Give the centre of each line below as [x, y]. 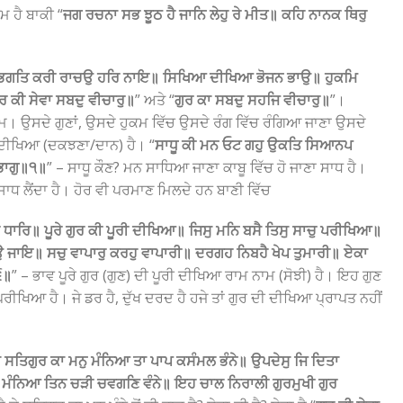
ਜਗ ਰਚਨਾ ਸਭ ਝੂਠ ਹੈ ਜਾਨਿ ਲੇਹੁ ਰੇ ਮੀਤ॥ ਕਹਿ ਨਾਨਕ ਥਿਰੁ [215, 14]
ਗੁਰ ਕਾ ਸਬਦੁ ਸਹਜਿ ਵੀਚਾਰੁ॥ [252, 100]
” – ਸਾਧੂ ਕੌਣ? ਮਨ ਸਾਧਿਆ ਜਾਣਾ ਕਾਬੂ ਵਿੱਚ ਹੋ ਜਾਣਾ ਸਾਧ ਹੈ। [206, 167]
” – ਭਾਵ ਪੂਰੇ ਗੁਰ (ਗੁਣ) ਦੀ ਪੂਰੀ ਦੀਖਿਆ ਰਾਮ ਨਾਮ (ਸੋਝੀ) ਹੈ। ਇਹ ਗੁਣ [197, 275]
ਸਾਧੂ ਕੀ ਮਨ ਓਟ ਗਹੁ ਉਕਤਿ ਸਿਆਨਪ [254, 145]
